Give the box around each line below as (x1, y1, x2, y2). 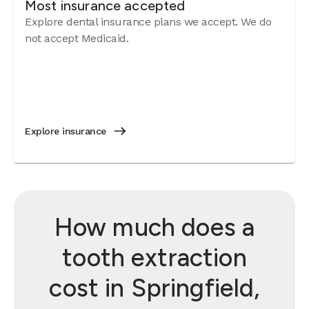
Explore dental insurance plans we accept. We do (25, 15, 272, 28)
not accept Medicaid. (25, 32, 128, 45)
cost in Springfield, (49, 273, 260, 303)
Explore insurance (25, 126, 106, 137)
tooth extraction (62, 243, 247, 272)
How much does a (54, 212, 255, 242)
